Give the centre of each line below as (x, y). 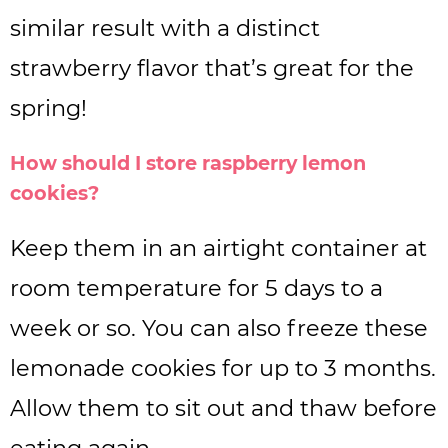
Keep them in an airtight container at (218, 247)
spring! (48, 107)
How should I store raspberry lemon (188, 162)
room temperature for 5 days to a (196, 287)
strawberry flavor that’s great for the (212, 67)
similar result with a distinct (165, 27)
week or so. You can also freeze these (219, 327)
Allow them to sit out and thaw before (223, 407)
